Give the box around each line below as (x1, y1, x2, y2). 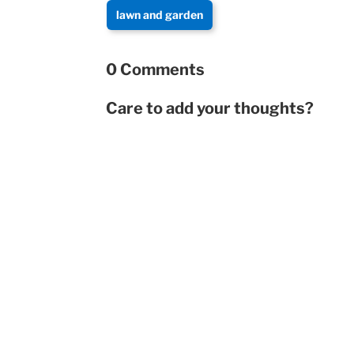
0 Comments (106, 60, 205, 80)
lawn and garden (116, 8, 204, 22)
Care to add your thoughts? (106, 99, 314, 119)
